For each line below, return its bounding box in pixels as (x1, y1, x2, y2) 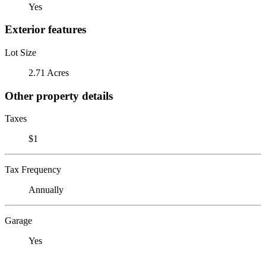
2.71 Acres (28, 67, 69, 78)
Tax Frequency (5, 164, 61, 175)
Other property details (5, 89, 113, 102)
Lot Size (5, 47, 36, 58)
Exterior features (5, 23, 86, 36)
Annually (28, 185, 64, 195)
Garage (5, 216, 32, 226)
